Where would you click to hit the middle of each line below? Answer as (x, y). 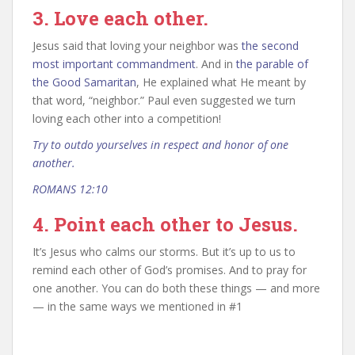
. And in (216, 64)
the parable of (272, 64)
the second (270, 46)
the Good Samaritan (84, 82)
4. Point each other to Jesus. (165, 225)
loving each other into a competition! (127, 119)
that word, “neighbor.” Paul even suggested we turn (164, 101)
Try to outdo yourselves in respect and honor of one (160, 145)
